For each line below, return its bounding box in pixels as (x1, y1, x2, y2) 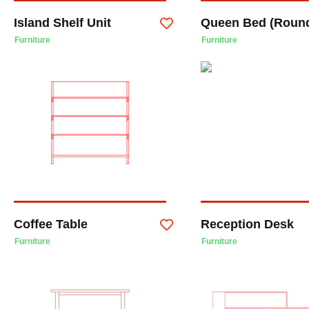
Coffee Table (14, 217, 88, 231)
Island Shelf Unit (14, 16, 111, 30)
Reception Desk (200, 217, 294, 231)
